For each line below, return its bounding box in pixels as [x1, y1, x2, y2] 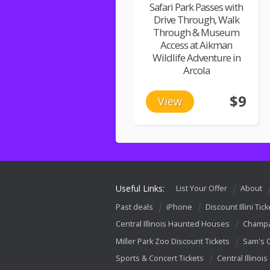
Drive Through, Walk [153, 12, 239, 27]
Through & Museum [153, 25, 239, 39]
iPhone [166, 201, 192, 212]
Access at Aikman [160, 37, 232, 52]
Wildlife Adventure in [152, 50, 240, 64]
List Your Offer [176, 183, 227, 193]
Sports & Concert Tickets [116, 253, 204, 264]
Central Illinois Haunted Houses [116, 218, 230, 229]
